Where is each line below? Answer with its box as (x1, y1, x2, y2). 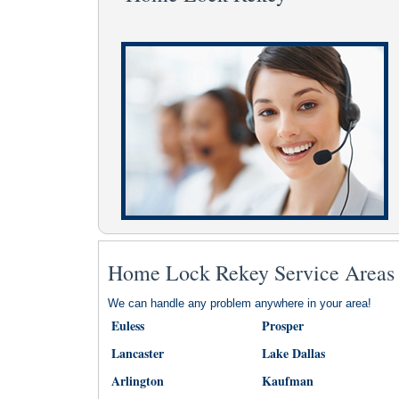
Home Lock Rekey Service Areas (107, 258, 395, 287)
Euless (110, 316, 144, 335)
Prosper (261, 316, 304, 335)
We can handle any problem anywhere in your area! (107, 297, 371, 310)
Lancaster (110, 344, 164, 362)
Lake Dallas (261, 344, 325, 362)
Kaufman (261, 371, 313, 390)
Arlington (110, 371, 164, 390)
